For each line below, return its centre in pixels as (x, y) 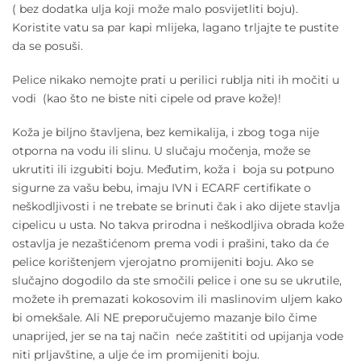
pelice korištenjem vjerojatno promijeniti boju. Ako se (163, 261)
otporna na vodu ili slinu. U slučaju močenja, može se (161, 150)
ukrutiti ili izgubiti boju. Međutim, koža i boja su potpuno (173, 169)
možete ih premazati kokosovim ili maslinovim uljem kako (177, 299)
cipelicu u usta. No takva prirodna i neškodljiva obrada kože (178, 224)
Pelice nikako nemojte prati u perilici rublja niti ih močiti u (176, 80)
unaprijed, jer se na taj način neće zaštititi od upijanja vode (178, 336)
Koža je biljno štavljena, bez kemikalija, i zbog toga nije (166, 132)
